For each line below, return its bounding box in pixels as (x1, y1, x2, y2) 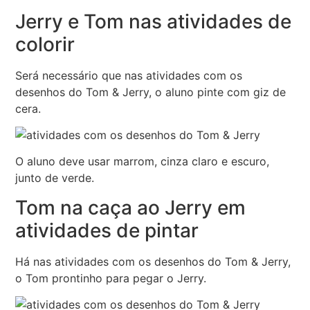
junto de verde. (15, 171, 95, 185)
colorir (15, 32, 75, 56)
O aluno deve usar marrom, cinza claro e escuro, (15, 154, 270, 169)
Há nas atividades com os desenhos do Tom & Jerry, (15, 254, 291, 268)
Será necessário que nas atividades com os (15, 68, 243, 82)
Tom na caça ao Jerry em (15, 195, 246, 219)
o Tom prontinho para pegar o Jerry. (15, 271, 207, 285)
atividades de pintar (15, 218, 199, 242)
